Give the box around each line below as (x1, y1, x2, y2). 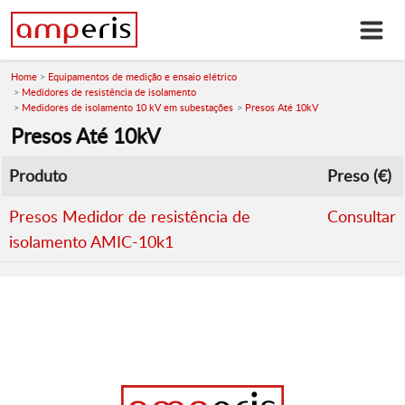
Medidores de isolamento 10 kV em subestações (22, 100, 234, 115)
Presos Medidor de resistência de (9, 205, 250, 228)
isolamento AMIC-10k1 (9, 231, 174, 253)
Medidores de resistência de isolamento (22, 85, 197, 99)
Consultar (327, 205, 396, 228)
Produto (9, 165, 67, 187)
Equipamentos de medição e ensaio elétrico (48, 70, 238, 84)
